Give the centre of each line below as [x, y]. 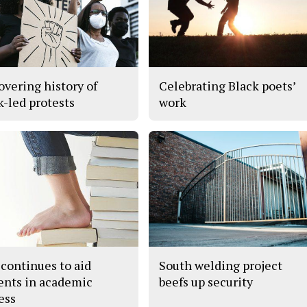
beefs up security [206, 282]
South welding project [221, 266]
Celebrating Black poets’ [228, 85]
